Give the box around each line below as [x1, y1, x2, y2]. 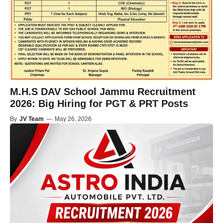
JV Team [19, 115, 44, 123]
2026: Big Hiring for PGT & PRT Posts [10, 98, 188, 110]
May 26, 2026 [55, 115, 92, 123]
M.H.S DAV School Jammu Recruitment [10, 86, 196, 98]
